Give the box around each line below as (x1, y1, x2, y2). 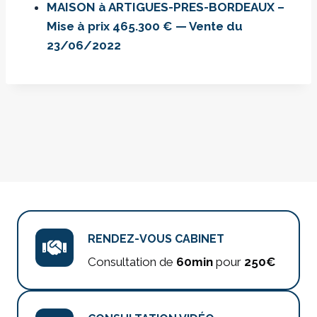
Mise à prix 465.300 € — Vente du (47, 18, 243, 33)
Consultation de (88, 255, 176, 270)
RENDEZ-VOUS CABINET (88, 232, 224, 246)
